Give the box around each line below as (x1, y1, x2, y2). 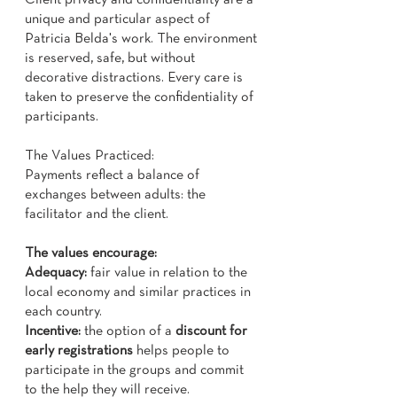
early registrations (25, 345, 133, 357)
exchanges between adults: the (25, 189, 206, 201)
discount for (175, 325, 247, 338)
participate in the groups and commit (25, 364, 244, 377)
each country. (25, 306, 102, 318)
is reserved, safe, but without (25, 52, 195, 65)
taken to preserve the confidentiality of (25, 91, 253, 104)
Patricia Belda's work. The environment (25, 33, 257, 45)
